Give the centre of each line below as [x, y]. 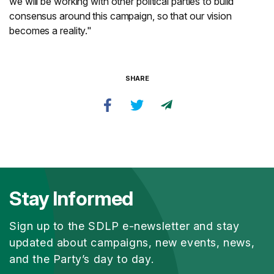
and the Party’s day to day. [82, 259]
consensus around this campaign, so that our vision [120, 16]
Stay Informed [71, 198]
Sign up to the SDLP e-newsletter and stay [124, 226]
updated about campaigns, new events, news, [132, 243]
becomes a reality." [51, 31]
